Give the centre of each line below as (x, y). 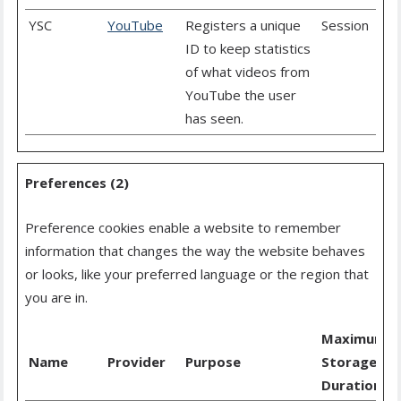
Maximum (354, 339)
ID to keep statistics (248, 49)
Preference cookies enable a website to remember (183, 228)
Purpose (213, 362)
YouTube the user (241, 95)
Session (345, 26)
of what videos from (247, 72)
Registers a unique (243, 26)
